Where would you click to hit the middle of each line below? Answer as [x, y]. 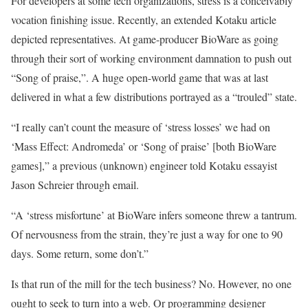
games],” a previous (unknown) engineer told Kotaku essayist [144, 165]
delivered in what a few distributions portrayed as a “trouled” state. [154, 96]
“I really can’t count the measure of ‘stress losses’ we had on [141, 126]
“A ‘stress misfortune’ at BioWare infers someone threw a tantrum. [154, 214]
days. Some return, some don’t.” [80, 253]
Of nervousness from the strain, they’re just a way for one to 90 [147, 234]
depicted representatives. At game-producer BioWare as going [145, 38]
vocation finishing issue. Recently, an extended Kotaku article [144, 19]
